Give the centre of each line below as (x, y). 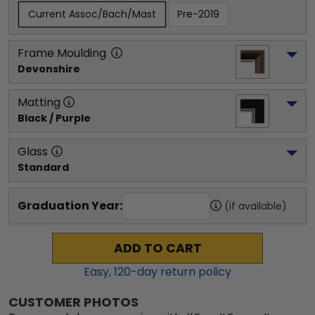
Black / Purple (54, 118)
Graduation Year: (70, 206)
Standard (43, 167)
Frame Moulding (62, 53)
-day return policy (181, 272)
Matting (39, 102)
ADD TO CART (157, 248)
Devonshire (49, 69)
